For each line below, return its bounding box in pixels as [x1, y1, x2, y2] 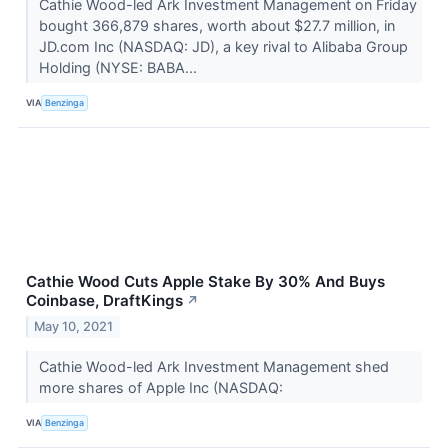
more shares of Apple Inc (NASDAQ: [38, 378, 287, 396]
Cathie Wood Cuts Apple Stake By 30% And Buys [26, 271, 385, 291]
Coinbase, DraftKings [26, 290, 183, 310]
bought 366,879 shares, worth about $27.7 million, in [38, 16, 395, 34]
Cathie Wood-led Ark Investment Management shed [38, 357, 389, 375]
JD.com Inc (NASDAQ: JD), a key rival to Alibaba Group [38, 37, 408, 55]
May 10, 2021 [34, 318, 114, 334]
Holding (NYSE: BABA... [38, 58, 201, 76]
